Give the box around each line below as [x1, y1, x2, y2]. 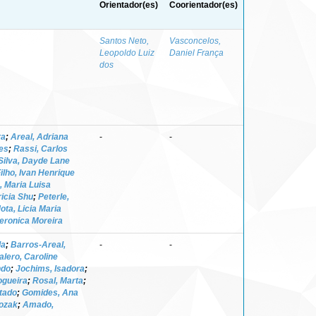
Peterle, [38, 191, 69, 202]
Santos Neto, [99, 35, 149, 46]
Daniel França [169, 47, 224, 58]
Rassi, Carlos [13, 143, 68, 154]
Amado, [23, 299, 54, 310]
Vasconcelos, [169, 35, 221, 46]
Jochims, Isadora [16, 263, 85, 274]
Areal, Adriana [11, 131, 68, 142]
